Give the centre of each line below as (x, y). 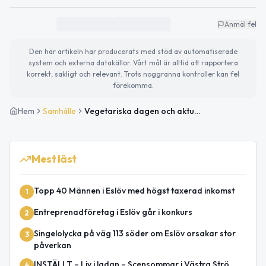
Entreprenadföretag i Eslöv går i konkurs (113, 212)
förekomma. (133, 85)
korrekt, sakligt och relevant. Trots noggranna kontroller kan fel (133, 74)
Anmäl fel (240, 24)
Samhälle (59, 111)
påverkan (53, 245)
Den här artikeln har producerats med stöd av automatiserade (133, 51)
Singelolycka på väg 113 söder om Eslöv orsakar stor (135, 233)
